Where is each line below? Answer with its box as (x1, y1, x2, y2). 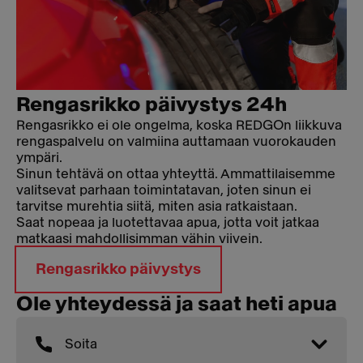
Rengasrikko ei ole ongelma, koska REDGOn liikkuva (16, 117, 342, 132)
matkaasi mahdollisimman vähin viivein (16, 231, 259, 246)
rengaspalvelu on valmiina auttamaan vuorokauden (16, 134, 336, 148)
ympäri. (16, 150, 62, 164)
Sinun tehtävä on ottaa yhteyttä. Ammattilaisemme (16, 166, 335, 181)
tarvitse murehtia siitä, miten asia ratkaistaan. (16, 199, 297, 213)
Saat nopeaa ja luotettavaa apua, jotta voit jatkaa (16, 215, 319, 229)
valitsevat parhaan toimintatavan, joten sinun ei (16, 182, 311, 197)
